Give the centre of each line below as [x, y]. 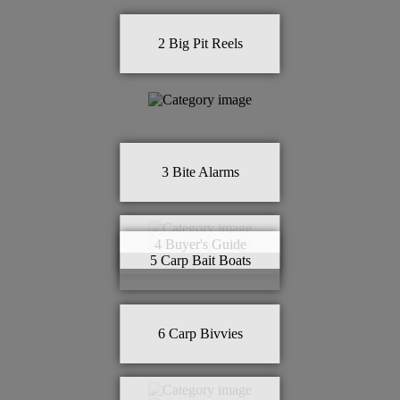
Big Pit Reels [205, 43]
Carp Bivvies [205, 333]
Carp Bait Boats [205, 261]
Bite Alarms [205, 172]
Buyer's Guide [205, 245]
